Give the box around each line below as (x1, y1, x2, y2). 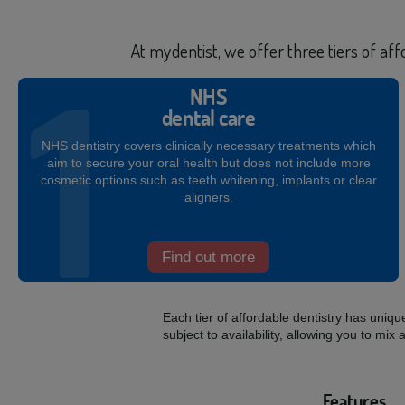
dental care (161, 104, 256, 131)
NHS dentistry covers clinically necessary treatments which (41, 138, 376, 153)
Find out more (162, 249, 256, 266)
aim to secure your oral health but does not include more (46, 155, 371, 170)
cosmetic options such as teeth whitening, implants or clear (40, 173, 377, 187)
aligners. (184, 190, 233, 204)
